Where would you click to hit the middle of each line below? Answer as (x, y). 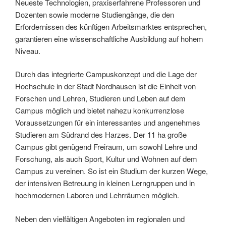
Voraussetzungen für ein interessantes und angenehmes (108, 123)
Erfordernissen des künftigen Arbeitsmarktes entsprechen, (111, 26)
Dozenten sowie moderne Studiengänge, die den (95, 14)
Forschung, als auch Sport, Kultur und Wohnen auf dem (106, 159)
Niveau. (28, 50)
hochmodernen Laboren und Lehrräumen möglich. (97, 195)
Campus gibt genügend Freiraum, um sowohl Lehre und (106, 147)
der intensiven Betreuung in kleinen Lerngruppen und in (105, 183)
